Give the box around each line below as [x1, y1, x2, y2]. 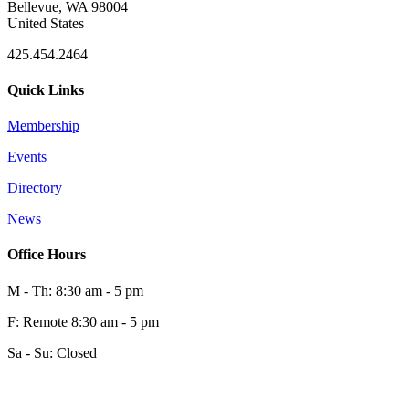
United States [7, 15, 84, 31]
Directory [7, 180, 62, 196]
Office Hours [7, 246, 86, 263]
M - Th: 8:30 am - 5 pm [7, 282, 143, 299]
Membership [7, 118, 79, 134]
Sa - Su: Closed [7, 344, 97, 361]
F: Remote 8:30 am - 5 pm [7, 313, 159, 330]
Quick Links [7, 81, 84, 98]
